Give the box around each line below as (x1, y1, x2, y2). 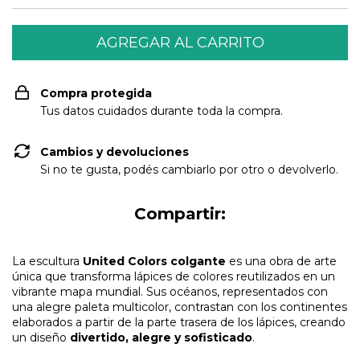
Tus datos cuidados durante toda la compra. (40, 104, 283, 118)
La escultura (12, 254, 83, 268)
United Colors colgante (83, 254, 226, 268)
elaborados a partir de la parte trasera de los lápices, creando (12, 315, 346, 329)
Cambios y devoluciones (40, 145, 189, 159)
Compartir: (134, 204, 226, 223)
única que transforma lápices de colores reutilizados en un (12, 269, 335, 284)
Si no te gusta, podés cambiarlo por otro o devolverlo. (40, 162, 338, 177)
